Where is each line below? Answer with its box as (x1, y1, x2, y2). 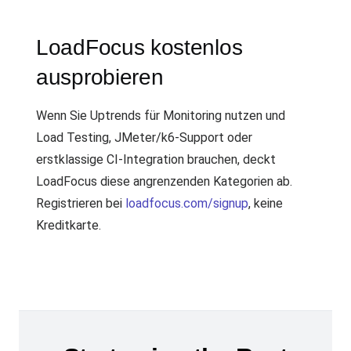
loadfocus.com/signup (125, 196, 248, 211)
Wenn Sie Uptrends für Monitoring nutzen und (36, 108, 285, 123)
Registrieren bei (36, 196, 125, 211)
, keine (248, 196, 283, 211)
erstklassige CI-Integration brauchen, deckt (36, 152, 276, 167)
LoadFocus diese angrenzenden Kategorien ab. (36, 174, 292, 189)
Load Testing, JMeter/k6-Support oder (36, 130, 252, 145)
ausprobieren (36, 65, 164, 89)
